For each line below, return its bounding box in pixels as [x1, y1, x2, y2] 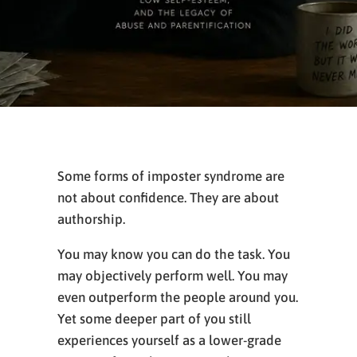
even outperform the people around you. [57, 289, 298, 305]
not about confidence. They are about [57, 190, 279, 206]
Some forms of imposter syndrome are [57, 168, 284, 184]
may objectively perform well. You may [57, 268, 288, 284]
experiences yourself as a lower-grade [57, 332, 281, 348]
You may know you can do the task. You [57, 246, 290, 262]
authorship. [57, 211, 125, 227]
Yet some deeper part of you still [57, 311, 251, 327]
